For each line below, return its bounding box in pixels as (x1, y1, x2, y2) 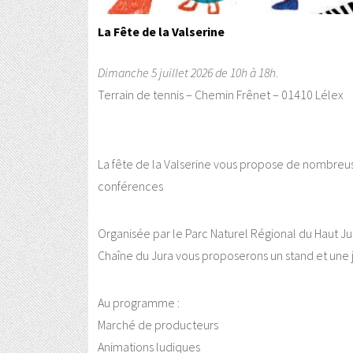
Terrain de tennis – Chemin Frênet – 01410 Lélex (98, 86, 344, 102)
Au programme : (98, 294, 180, 310)
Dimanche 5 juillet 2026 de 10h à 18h (98, 64, 276, 80)
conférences (98, 177, 163, 194)
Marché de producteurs (98, 316, 218, 333)
